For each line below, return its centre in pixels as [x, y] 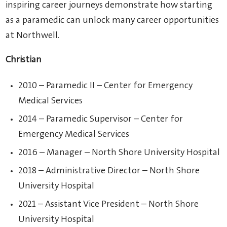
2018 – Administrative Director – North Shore [109, 171]
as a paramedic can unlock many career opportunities [112, 21]
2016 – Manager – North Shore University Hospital [119, 153]
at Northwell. [33, 36]
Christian [24, 60]
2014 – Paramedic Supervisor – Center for [101, 119]
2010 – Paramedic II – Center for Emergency [106, 86]
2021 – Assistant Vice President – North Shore [109, 204]
